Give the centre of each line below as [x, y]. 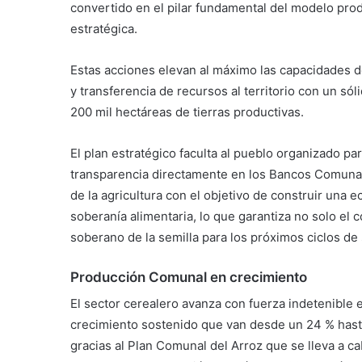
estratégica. [104, 28]
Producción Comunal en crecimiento [189, 277]
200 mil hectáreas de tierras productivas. [187, 112]
